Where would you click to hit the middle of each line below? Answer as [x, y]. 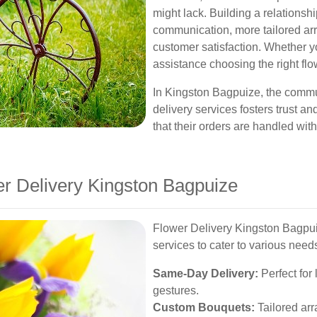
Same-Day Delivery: [206, 273]
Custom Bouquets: [204, 307]
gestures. [176, 290]
